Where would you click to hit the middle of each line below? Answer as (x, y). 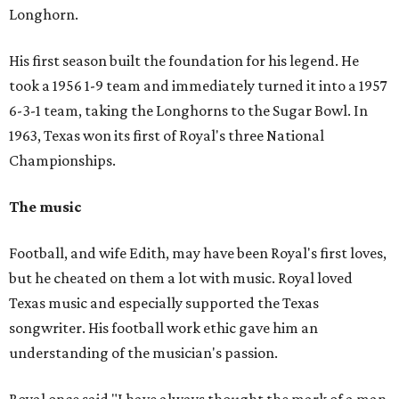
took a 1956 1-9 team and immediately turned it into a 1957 (198, 85)
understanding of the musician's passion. (143, 353)
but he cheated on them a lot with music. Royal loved (181, 278)
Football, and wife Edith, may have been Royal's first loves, (198, 253)
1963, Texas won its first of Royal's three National (167, 135)
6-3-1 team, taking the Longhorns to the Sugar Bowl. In (188, 110)
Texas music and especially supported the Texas (164, 303)
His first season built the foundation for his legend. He (184, 61)
